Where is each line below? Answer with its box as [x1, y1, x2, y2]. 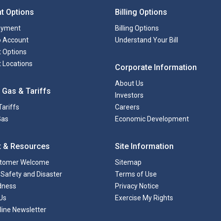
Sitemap [115, 158, 142, 166]
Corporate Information [115, 63, 197, 72]
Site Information [115, 142, 174, 151]
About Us [115, 79, 144, 87]
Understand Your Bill [115, 36, 179, 44]
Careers [115, 103, 140, 111]
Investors [115, 91, 144, 99]
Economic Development [115, 115, 189, 123]
